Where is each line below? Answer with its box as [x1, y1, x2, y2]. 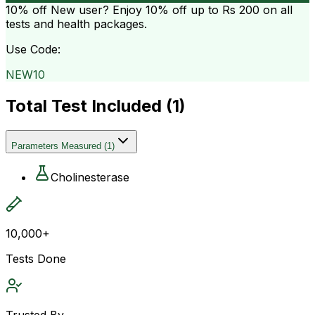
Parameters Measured [11, 140, 101, 151]
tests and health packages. [6, 16, 147, 31]
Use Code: [6, 41, 60, 56]
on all [259, 2, 292, 17]
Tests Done [6, 251, 66, 266]
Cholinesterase [51, 169, 129, 184]
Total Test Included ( [6, 95, 172, 116]
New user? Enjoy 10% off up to [47, 2, 222, 17]
